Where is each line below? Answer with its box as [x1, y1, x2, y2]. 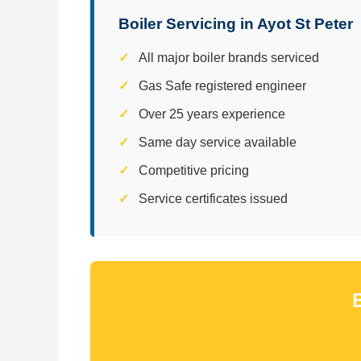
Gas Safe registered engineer [139, 78, 306, 93]
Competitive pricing [139, 163, 249, 177]
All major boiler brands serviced [139, 50, 319, 64]
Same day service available [139, 135, 297, 149]
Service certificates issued [139, 191, 288, 205]
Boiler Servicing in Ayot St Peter [118, 15, 353, 32]
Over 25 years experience [139, 106, 285, 121]
